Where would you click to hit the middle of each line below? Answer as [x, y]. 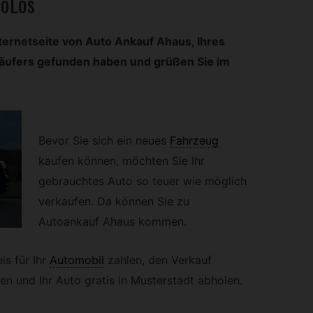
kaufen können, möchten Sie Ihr [121, 161]
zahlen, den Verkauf [159, 260]
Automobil [77, 260]
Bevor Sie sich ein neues [102, 141]
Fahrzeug [194, 141]
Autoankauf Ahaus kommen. [112, 222]
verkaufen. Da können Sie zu [114, 202]
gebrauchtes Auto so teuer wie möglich [142, 181]
